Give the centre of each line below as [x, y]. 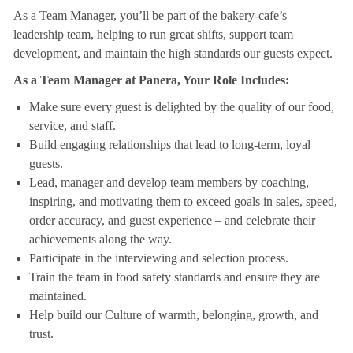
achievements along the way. [100, 240]
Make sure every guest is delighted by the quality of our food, [181, 107]
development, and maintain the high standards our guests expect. [173, 54]
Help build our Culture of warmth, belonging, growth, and [173, 315]
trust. [41, 334]
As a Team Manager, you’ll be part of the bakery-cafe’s [150, 16]
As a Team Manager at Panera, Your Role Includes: [151, 80]
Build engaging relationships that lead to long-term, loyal [169, 145]
